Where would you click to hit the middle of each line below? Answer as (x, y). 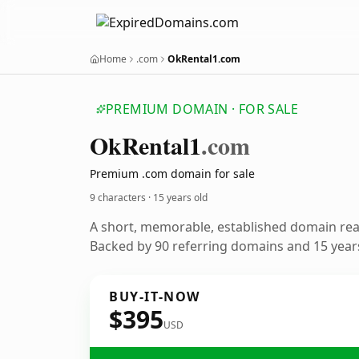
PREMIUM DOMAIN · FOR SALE (202, 109)
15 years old (180, 198)
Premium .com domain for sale (172, 173)
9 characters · (121, 198)
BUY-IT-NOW (155, 296)
